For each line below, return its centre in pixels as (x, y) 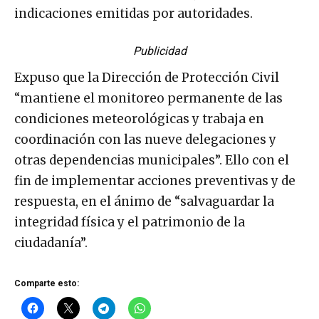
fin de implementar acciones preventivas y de (155, 181)
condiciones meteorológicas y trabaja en (139, 119)
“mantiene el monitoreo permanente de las (148, 98)
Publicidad (159, 51)
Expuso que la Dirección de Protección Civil (147, 77)
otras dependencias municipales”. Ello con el (152, 160)
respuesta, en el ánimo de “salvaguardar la (144, 201)
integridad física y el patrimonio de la (130, 222)
